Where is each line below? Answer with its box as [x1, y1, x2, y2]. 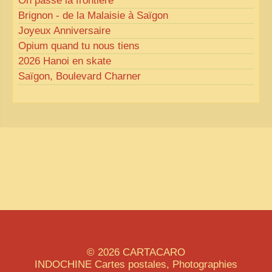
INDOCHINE [35, 258, 92, 270]
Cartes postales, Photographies [92, 258, 237, 270]
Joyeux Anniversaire [18, 25, 110, 37]
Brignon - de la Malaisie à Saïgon [18, 10, 168, 22]
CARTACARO [123, 246, 185, 258]
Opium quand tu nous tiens [18, 40, 140, 52]
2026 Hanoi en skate [18, 55, 111, 67]
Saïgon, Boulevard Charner [18, 70, 141, 83]
